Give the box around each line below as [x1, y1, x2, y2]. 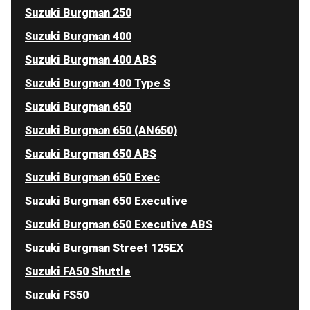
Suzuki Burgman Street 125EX [25, 241, 183, 255]
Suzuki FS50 [25, 288, 89, 302]
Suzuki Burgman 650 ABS [25, 147, 156, 161]
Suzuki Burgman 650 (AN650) [25, 123, 177, 137]
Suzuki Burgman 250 [25, 6, 131, 19]
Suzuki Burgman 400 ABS [25, 53, 156, 66]
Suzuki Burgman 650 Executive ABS [25, 217, 212, 231]
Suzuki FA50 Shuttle [25, 264, 131, 278]
